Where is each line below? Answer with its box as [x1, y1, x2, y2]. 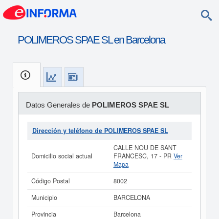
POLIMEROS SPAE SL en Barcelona [17, 34, 165, 46]
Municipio [31, 193, 57, 202]
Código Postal [31, 176, 70, 185]
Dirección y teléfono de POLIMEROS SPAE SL [32, 126, 168, 135]
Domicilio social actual [31, 152, 92, 160]
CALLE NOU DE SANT [113, 143, 176, 152]
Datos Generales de [25, 101, 92, 109]
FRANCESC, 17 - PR [113, 152, 174, 160]
